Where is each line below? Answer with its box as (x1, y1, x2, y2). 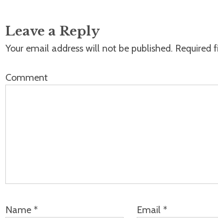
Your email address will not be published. (5, 42, 173, 54)
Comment (5, 72, 48, 84)
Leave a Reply (5, 23, 100, 39)
